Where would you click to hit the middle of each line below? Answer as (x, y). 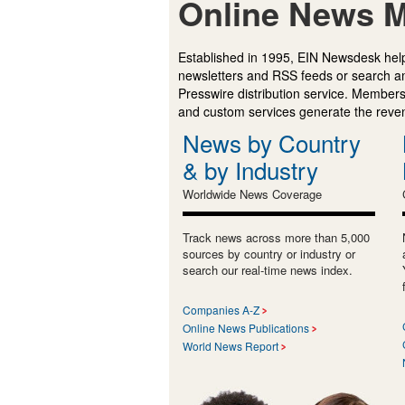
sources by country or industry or (269, 253)
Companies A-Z (221, 309)
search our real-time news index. (268, 269)
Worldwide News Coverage (252, 193)
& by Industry (250, 169)
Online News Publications (246, 327)
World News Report (231, 345)
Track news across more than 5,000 (276, 237)
